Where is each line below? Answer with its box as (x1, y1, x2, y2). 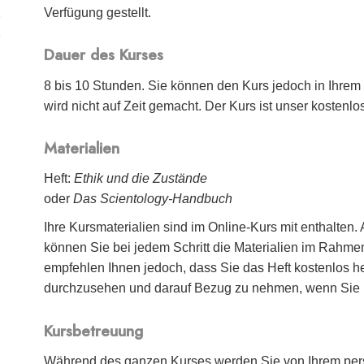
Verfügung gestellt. (44, 5, 152, 19)
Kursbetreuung (44, 319, 144, 342)
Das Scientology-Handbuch (73, 192, 233, 206)
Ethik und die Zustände (74, 171, 208, 186)
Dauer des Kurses (44, 44, 164, 67)
